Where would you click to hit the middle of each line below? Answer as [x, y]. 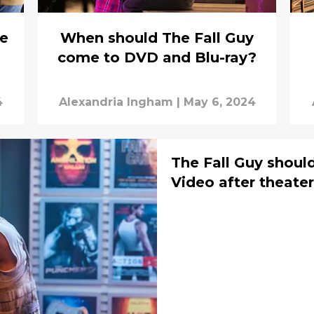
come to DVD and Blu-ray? [157, 58]
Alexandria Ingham [116, 102]
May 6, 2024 [219, 102]
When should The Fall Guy [157, 38]
